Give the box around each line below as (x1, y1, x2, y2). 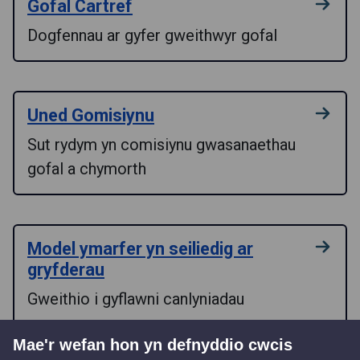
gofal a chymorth (27, 158, 146, 178)
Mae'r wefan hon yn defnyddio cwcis (13, 336, 292, 354)
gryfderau (27, 259, 104, 280)
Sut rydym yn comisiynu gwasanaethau (27, 134, 296, 154)
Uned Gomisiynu (27, 104, 154, 125)
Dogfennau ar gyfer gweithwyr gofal (27, 25, 277, 45)
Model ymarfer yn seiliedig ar (27, 238, 253, 259)
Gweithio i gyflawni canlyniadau (27, 288, 244, 309)
